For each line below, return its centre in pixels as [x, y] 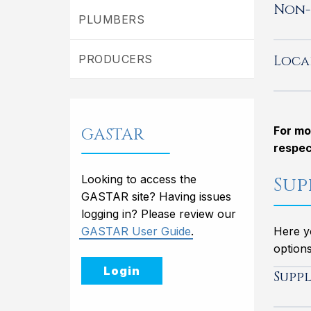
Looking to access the [139, 179]
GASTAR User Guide [136, 231]
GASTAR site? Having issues [157, 196]
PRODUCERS [116, 59]
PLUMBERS [112, 20]
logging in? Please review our [159, 213]
